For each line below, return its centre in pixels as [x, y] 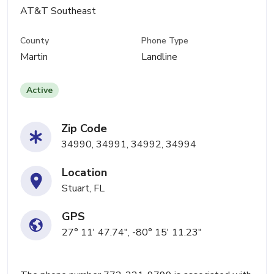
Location [84, 173]
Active [39, 91]
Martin [34, 57]
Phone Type [165, 41]
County [35, 41]
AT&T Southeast [58, 11]
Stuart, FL [83, 189]
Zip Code [84, 129]
